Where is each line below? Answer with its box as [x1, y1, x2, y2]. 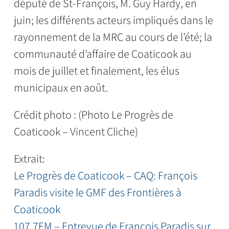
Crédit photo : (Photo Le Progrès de [13, 107, 173, 122]
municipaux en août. [13, 80, 108, 95]
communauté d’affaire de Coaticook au [13, 47, 192, 61]
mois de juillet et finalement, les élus [13, 63, 179, 78]
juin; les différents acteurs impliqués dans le [13, 13, 213, 28]
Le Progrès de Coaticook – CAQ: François [13, 168, 197, 183]
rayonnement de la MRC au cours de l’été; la [13, 30, 212, 44]
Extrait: [13, 151, 45, 166]
